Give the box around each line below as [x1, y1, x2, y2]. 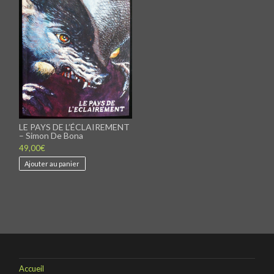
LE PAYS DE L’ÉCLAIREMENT [19, 122, 130, 133]
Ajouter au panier [24, 159, 80, 168]
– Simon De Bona [19, 130, 84, 141]
